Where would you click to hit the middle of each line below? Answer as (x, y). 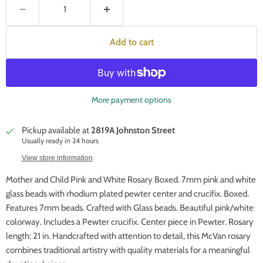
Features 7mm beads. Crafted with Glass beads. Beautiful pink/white (130, 208)
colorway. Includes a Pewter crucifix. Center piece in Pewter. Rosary (130, 222)
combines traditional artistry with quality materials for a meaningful (128, 250)
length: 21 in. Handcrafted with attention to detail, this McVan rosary (128, 236)
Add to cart (131, 42)
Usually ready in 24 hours (60, 141)
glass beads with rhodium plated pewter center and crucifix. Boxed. (127, 193)
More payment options (131, 100)
